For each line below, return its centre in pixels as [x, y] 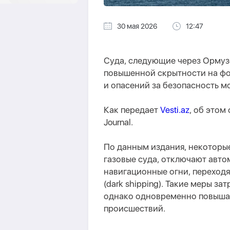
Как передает [132, 110]
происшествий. [135, 208]
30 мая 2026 [137, 26]
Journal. [118, 122]
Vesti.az [175, 110]
